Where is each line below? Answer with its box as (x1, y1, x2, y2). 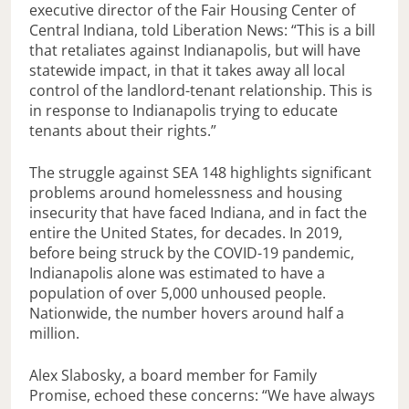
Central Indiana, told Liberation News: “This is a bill (29, 20, 375, 41)
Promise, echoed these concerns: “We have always (29, 385, 375, 406)
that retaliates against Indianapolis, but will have (29, 40, 361, 61)
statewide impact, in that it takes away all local (29, 60, 345, 81)
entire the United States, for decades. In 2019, (29, 223, 342, 244)
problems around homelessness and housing (29, 183, 342, 204)
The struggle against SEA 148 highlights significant (29, 163, 372, 184)
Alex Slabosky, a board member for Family (29, 365, 317, 386)
